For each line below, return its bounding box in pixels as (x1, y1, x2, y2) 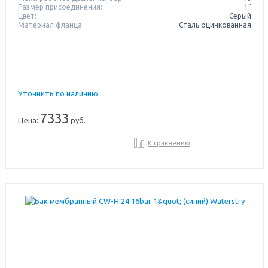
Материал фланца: (17, 20, 84, 29)
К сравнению (148, 139, 191, 147)
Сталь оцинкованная (179, 20, 252, 29)
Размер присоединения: (17, 2, 102, 11)
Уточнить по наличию (17, 89, 98, 98)
